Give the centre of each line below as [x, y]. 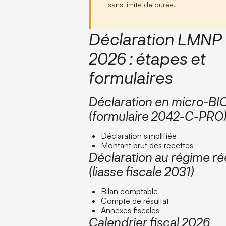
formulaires [131, 77]
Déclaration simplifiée [139, 135]
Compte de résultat [135, 201]
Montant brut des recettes [147, 145]
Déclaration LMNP [156, 39]
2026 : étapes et [148, 58]
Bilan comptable [130, 191]
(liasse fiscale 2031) [142, 171]
